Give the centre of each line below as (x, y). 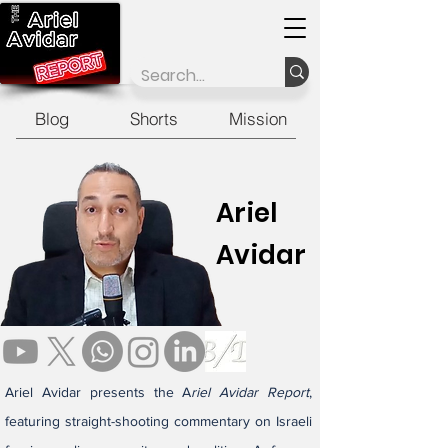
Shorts (153, 118)
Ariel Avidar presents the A (98, 392)
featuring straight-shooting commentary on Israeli (158, 421)
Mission (257, 118)
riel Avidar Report (250, 392)
